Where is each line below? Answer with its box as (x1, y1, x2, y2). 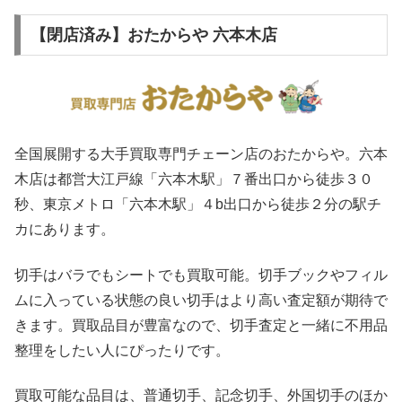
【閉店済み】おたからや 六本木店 (30, 25, 277, 44)
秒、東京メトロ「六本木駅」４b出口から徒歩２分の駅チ (14, 197, 381, 213)
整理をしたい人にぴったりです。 (14, 342, 230, 358)
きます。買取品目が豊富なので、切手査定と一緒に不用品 (14, 317, 388, 333)
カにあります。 (14, 222, 115, 238)
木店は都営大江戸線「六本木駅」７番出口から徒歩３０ (14, 171, 373, 188)
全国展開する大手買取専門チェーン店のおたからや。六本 (14, 146, 388, 162)
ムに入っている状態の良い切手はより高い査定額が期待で (14, 292, 388, 308)
